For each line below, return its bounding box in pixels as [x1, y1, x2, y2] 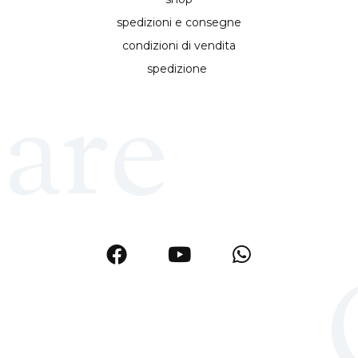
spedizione [147, 62, 211, 77]
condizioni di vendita [121, 38, 236, 54]
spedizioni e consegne [116, 15, 241, 30]
